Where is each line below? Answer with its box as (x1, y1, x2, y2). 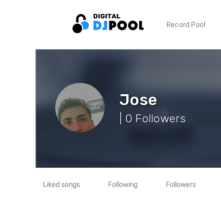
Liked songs (43, 181, 80, 189)
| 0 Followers (119, 111, 185, 125)
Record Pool (166, 20, 206, 29)
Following (108, 181, 138, 189)
